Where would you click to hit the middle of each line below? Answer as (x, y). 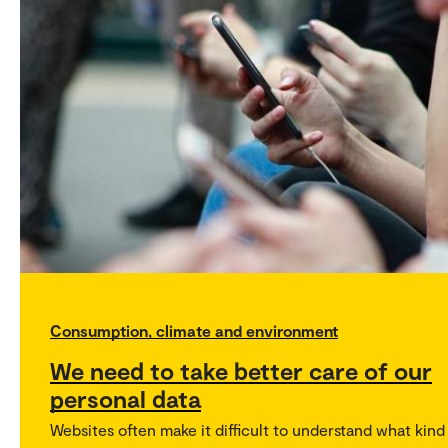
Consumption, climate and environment (194, 330)
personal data (125, 398)
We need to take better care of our (241, 370)
